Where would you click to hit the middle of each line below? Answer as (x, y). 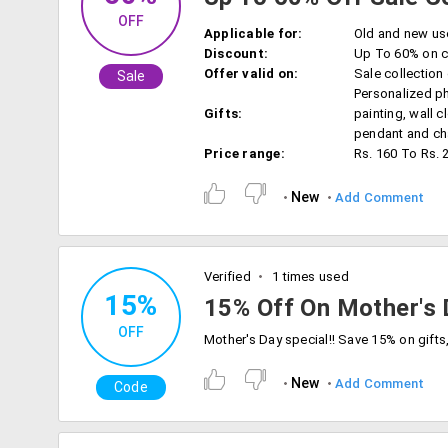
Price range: (244, 153)
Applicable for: (253, 33)
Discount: (236, 53)
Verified (227, 276)
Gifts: (223, 113)
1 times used (308, 276)
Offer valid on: (251, 73)
